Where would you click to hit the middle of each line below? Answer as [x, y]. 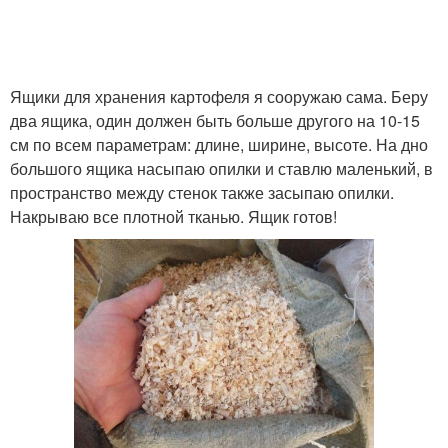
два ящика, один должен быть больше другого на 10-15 [215, 121]
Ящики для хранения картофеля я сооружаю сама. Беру [219, 97]
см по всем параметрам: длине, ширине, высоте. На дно [219, 145]
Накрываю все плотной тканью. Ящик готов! [173, 217]
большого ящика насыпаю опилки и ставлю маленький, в [221, 169]
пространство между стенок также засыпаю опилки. [202, 193]
